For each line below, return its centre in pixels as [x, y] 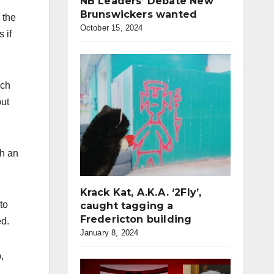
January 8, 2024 [109, 233]
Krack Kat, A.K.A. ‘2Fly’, [141, 192]
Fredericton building [136, 219]
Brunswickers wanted [139, 14]
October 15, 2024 [111, 28]
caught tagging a [127, 206]
